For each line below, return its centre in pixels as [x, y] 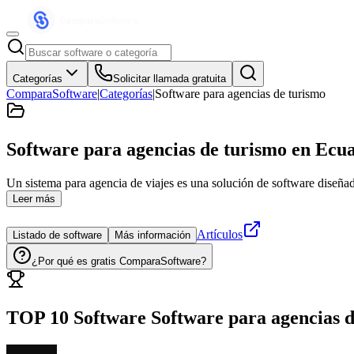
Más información [153, 235]
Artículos [220, 234]
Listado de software [57, 235]
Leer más [34, 198]
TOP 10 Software [76, 317]
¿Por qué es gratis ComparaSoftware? [119, 261]
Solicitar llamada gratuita [169, 79]
